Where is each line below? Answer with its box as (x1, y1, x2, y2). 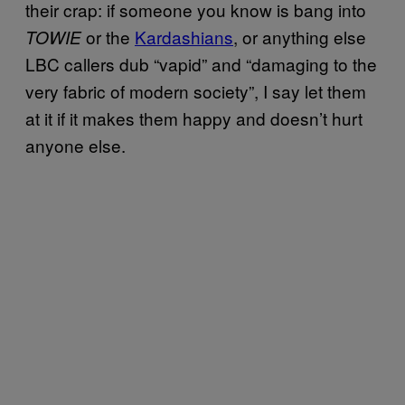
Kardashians (135, 24, 233, 49)
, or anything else (233, 24, 366, 49)
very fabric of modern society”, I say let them (25, 78, 366, 103)
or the (81, 24, 135, 49)
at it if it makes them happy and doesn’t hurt (25, 105, 363, 130)
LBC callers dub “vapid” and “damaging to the (25, 51, 377, 76)
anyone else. (25, 132, 126, 157)
